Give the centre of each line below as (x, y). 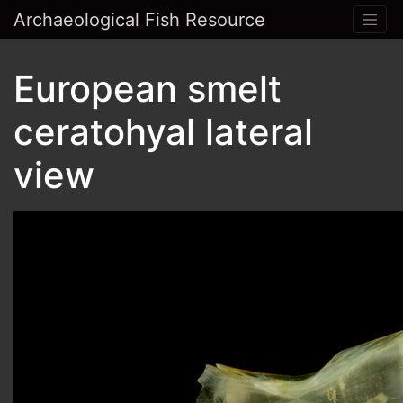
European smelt (148, 89)
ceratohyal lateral (163, 132)
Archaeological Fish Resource (139, 19)
